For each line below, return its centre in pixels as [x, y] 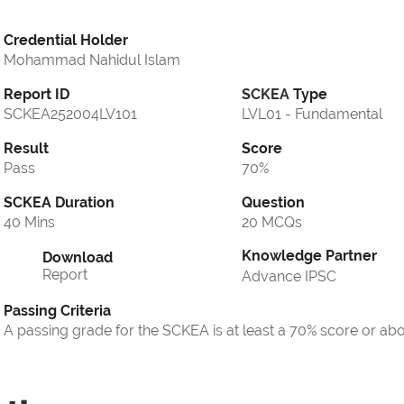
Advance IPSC [289, 277]
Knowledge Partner [309, 256]
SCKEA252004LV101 [70, 115]
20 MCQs [272, 223]
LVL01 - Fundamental [312, 115]
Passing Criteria [57, 311]
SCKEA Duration [59, 203]
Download [78, 258]
